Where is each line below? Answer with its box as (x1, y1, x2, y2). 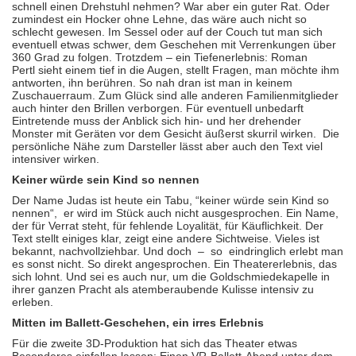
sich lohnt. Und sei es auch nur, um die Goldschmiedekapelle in (12, 270, 330, 283)
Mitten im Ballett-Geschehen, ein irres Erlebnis (12, 316, 264, 329)
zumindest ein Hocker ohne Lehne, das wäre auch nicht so (12, 13, 307, 25)
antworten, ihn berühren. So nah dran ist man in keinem (12, 76, 292, 89)
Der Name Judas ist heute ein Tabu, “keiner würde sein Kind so (12, 194, 329, 207)
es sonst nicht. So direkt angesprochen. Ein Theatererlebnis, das (12, 257, 337, 270)
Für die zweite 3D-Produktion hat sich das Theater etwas (12, 337, 297, 350)
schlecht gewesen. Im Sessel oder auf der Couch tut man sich (12, 25, 323, 38)
